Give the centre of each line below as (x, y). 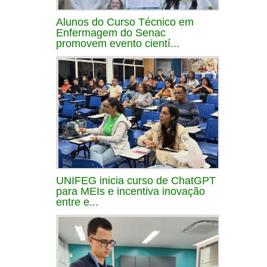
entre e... (77, 202)
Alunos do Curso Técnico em (125, 22)
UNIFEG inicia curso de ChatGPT (136, 180)
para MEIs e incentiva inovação (131, 191)
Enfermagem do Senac (111, 32)
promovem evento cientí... (118, 43)
